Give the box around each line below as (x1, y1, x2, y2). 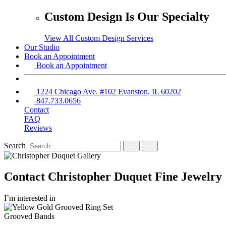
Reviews (24, 123, 52, 132)
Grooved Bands (4, 212, 54, 221)
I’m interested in (4, 194, 55, 203)
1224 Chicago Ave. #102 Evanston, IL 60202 (36, 87, 181, 96)
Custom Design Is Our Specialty (44, 10, 209, 23)
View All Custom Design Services (44, 33, 153, 42)
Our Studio (24, 42, 60, 51)
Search (4, 141, 26, 150)
